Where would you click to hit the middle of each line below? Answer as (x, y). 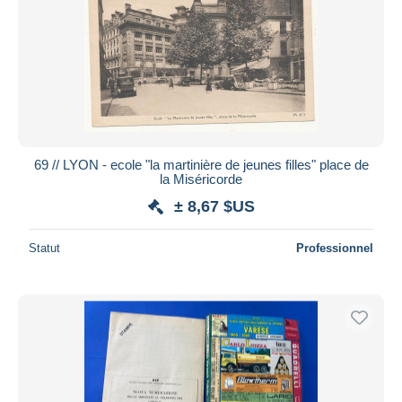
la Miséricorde (201, 179)
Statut (44, 248)
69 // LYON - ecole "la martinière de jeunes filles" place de (201, 164)
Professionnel (335, 248)
